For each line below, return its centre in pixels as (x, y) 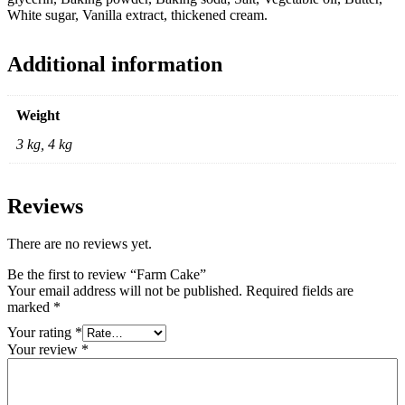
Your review (44, 350)
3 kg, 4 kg (44, 144)
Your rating (41, 333)
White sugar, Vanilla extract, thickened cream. (137, 14)
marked (30, 307)
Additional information (115, 64)
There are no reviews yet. (80, 244)
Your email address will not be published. (125, 291)
